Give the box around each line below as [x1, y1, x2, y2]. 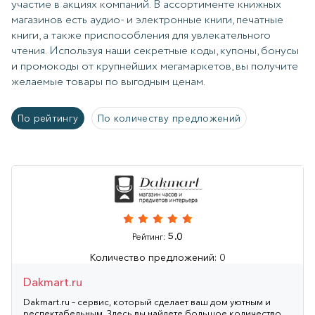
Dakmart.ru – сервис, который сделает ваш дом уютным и [23, 295, 271, 307]
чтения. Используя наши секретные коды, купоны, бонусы [11, 42, 299, 59]
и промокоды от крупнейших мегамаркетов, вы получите [11, 58, 298, 75]
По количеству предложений [98, 111, 241, 124]
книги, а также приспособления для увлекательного [11, 27, 271, 44]
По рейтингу [18, 111, 79, 124]
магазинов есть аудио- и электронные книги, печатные [11, 11, 283, 28]
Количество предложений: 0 [90, 250, 225, 264]
